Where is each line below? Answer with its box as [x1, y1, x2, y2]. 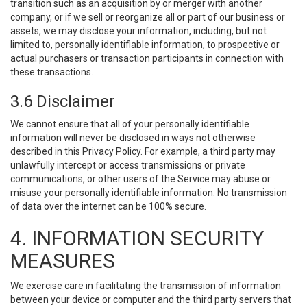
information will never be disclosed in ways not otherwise [10, 132, 256, 143]
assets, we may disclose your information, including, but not [10, 25, 267, 36]
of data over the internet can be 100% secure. [10, 201, 206, 212]
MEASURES [10, 249, 115, 273]
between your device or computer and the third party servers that [10, 294, 291, 305]
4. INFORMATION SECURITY [10, 226, 264, 250]
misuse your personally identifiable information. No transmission [10, 187, 287, 198]
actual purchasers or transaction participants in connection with [10, 53, 284, 64]
